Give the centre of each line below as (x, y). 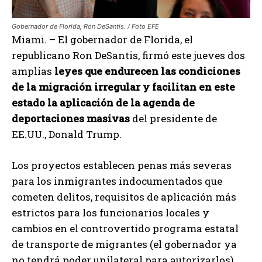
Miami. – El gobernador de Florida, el (102, 40)
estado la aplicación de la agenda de (103, 103)
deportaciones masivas (71, 119)
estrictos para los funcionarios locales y (111, 213)
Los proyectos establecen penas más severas (122, 166)
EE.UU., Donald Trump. (67, 135)
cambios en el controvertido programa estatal (125, 229)
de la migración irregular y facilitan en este (123, 87)
